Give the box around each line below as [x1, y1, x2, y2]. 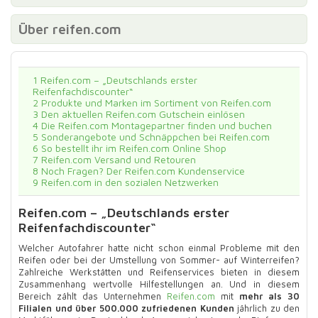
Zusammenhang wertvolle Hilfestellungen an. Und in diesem [18, 278, 300, 290]
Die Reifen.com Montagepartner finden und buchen [38, 119, 272, 131]
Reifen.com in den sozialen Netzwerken [38, 176, 219, 188]
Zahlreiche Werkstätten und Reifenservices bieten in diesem [18, 266, 300, 278]
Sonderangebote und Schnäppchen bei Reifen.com [38, 131, 270, 143]
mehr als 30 [239, 290, 300, 302]
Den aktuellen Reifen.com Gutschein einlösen [38, 108, 245, 120]
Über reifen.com [18, 21, 121, 37]
